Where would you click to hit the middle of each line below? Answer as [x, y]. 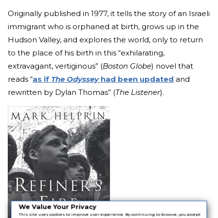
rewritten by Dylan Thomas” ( [62, 92]
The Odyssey [75, 79]
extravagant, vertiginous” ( [55, 66]
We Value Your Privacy [58, 207]
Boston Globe [127, 66]
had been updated [136, 79]
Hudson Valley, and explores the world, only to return [105, 39]
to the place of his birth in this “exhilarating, [86, 53]
